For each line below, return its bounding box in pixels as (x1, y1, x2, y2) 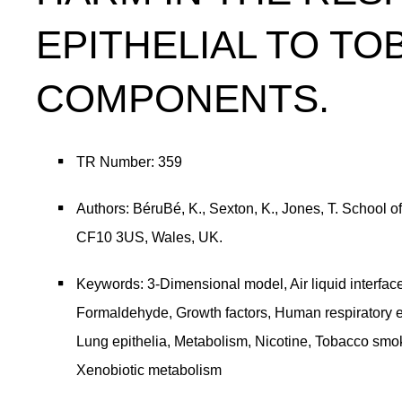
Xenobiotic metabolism (76, 363, 222, 378)
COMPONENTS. (36, 76, 329, 120)
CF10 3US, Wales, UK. (76, 230, 223, 245)
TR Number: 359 (76, 154, 182, 170)
